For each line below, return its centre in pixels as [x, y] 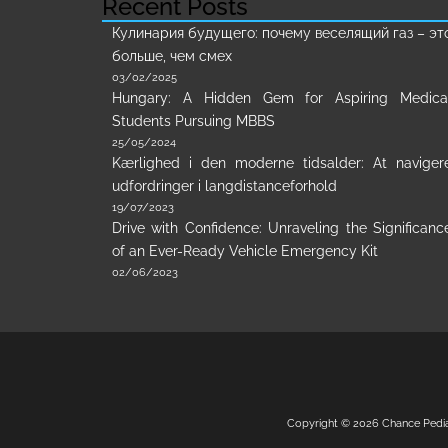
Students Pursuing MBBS [193, 121]
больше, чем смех [172, 56]
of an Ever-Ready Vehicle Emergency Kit [245, 251]
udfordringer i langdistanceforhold [224, 186]
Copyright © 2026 [334, 423]
